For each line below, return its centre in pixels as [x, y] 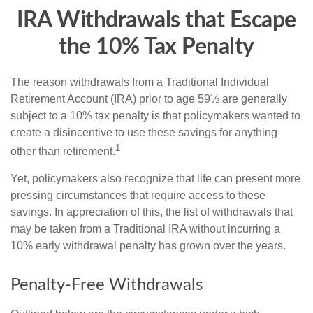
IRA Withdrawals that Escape [156, 20]
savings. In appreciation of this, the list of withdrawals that [152, 212]
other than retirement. [63, 152]
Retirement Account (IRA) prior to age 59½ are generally [149, 99]
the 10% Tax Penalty [156, 47]
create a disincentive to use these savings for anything [144, 132]
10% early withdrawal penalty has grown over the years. [148, 246]
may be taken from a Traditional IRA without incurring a [145, 229]
